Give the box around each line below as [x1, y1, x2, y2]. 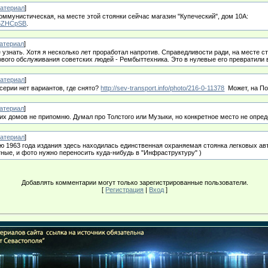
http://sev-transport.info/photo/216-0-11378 [100, 84, 225, 92]
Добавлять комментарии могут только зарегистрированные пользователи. [21, 179, 248, 186]
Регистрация [105, 186, 144, 193]
